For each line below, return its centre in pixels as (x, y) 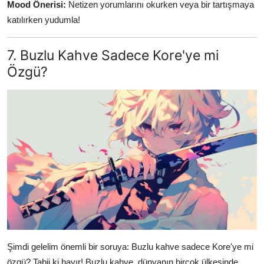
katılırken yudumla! (44, 20)
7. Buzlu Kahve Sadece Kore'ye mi (113, 55)
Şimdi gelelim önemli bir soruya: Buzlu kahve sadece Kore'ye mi (130, 246)
